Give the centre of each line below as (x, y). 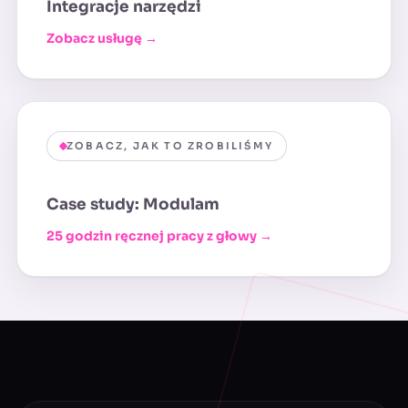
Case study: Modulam (133, 205)
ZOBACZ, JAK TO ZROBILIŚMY (170, 146)
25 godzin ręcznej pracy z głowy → (159, 236)
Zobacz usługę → (102, 39)
